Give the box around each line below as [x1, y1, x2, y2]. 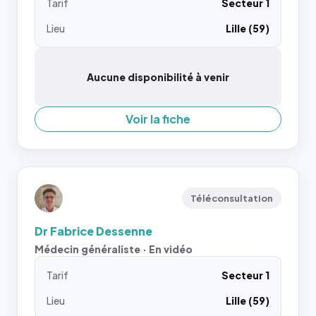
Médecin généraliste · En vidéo [35, 243, 193, 255]
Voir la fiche [126, 111, 190, 126]
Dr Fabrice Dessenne [35, 224, 152, 238]
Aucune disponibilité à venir [87, 71, 229, 83]
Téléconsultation [190, 193, 273, 204]
